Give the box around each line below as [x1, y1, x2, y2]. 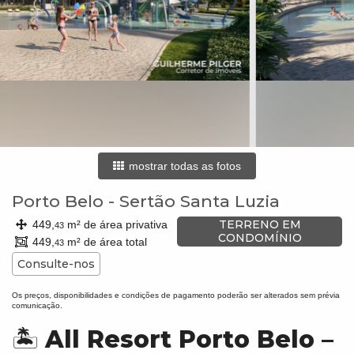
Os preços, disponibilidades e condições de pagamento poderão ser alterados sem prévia [12, 290, 340, 299]
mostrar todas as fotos [126, 160, 241, 172]
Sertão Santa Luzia [119, 191, 280, 211]
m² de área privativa [64, 218, 168, 231]
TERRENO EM [218, 217, 301, 232]
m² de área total [64, 235, 147, 248]
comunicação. [12, 300, 62, 310]
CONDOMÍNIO [217, 231, 302, 245]
